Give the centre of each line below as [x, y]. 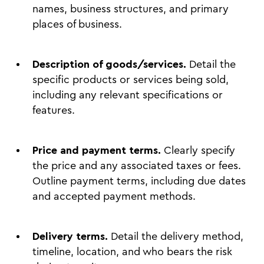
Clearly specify [199, 151]
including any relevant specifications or [128, 95]
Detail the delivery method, [176, 237]
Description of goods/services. [109, 65]
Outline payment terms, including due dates [139, 181]
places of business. [77, 24]
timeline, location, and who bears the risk [132, 252]
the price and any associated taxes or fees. [137, 166]
